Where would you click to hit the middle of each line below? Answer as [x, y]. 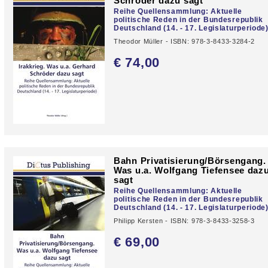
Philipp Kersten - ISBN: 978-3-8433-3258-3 [184, 220]
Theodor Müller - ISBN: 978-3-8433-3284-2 [185, 41]
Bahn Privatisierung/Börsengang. [190, 160]
